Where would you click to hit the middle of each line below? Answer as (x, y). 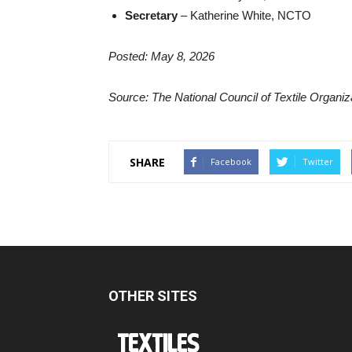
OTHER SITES (153, 296)
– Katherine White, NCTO (244, 15)
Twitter (318, 161)
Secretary (151, 15)
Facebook (231, 161)
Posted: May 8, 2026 (161, 56)
